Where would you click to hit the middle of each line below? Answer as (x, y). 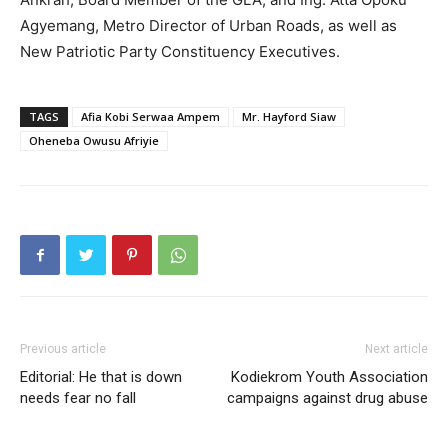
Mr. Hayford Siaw (289, 117)
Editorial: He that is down (101, 377)
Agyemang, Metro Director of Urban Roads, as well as (208, 26)
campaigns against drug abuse (327, 398)
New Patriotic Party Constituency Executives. (180, 52)
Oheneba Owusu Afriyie (94, 141)
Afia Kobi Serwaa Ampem (150, 117)
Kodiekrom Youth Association (329, 377)
